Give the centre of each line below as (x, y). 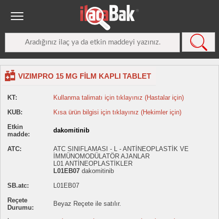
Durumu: (21, 208)
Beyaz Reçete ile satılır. (87, 204)
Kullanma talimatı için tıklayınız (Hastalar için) (119, 98)
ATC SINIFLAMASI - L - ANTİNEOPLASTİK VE (121, 149)
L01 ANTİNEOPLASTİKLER (93, 164)
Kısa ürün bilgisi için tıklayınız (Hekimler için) (117, 112)
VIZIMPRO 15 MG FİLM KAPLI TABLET (85, 76)
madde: (19, 134)
